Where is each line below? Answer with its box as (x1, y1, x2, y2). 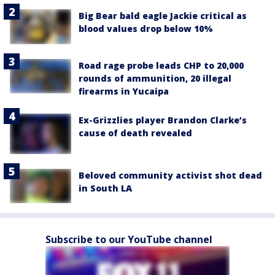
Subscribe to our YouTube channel (45, 233, 212, 247)
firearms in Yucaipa (79, 85, 169, 97)
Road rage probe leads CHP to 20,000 (79, 59, 244, 71)
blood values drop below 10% (79, 23, 213, 35)
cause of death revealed (79, 126, 192, 139)
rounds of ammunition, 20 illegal (79, 72, 231, 84)
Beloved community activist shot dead (79, 169, 262, 182)
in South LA (79, 182, 132, 195)
